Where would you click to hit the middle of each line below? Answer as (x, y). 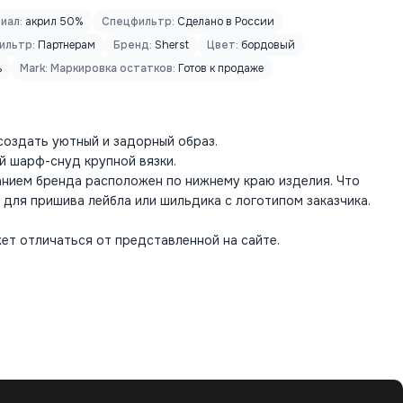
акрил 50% (53, 22)
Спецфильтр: (138, 22)
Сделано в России (224, 22)
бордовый (267, 45)
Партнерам (65, 45)
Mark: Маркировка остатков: (98, 68)
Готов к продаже (219, 68)
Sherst (170, 45)
